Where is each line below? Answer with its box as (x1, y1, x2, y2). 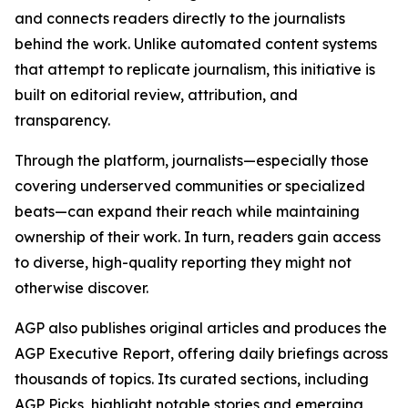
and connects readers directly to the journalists (15, 9, 345, 27)
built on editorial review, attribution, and (15, 86, 298, 104)
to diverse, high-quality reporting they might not (15, 253, 352, 271)
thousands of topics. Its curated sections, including (15, 370, 369, 388)
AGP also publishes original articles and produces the (15, 319, 387, 337)
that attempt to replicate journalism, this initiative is (15, 60, 375, 78)
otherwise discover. (15, 279, 148, 297)
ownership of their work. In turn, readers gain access (15, 228, 381, 246)
